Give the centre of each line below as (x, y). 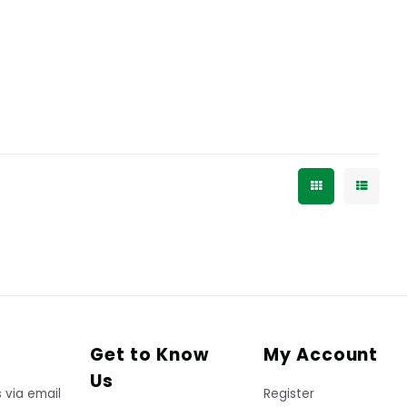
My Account (321, 355)
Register (288, 394)
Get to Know (149, 355)
